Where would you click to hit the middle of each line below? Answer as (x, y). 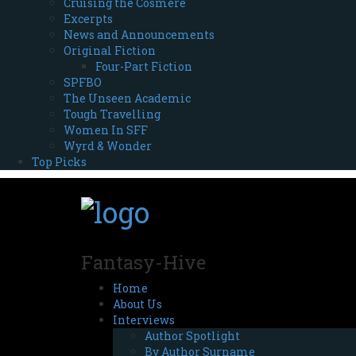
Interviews (144, 319)
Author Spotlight (192, 335)
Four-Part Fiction (144, 66)
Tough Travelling (112, 114)
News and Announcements (139, 35)
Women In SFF (106, 130)
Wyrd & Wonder (108, 146)
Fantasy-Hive (143, 262)
